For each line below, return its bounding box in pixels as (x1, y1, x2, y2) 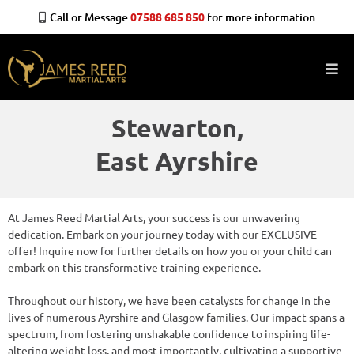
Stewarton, (111, 111, 243, 144)
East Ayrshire (96, 145, 258, 177)
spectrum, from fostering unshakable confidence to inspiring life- (8, 326, 330, 341)
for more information (205, 9, 315, 24)
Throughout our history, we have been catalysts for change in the (8, 292, 330, 307)
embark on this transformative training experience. (8, 259, 261, 274)
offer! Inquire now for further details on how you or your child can (8, 243, 332, 258)
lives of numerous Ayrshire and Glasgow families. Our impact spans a (8, 309, 345, 324)
